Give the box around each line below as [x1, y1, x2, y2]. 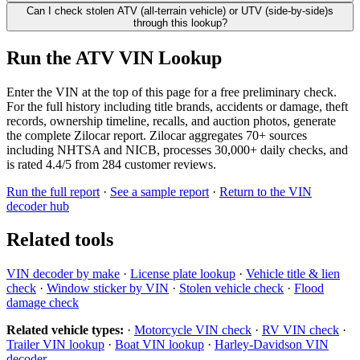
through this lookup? [133, 16, 227, 29]
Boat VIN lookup [115, 337, 204, 352]
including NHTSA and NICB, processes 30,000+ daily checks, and [6, 142, 348, 157]
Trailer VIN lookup [6, 337, 104, 352]
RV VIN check [262, 323, 339, 337]
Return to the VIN [219, 184, 312, 198]
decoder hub [6, 198, 69, 213]
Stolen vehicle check [179, 281, 284, 296]
